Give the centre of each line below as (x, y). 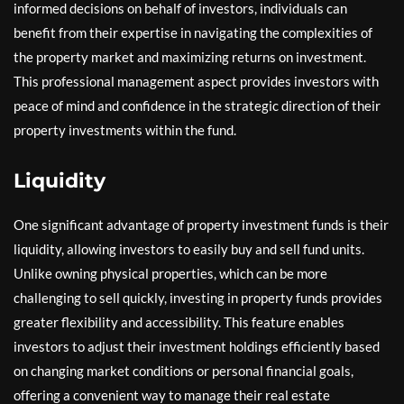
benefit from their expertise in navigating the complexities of (193, 32)
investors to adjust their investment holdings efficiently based (197, 346)
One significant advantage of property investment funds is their (201, 224)
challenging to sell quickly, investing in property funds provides (198, 297)
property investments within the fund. (125, 129)
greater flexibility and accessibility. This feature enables (179, 321)
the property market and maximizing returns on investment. (190, 56)
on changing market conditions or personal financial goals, (184, 370)
